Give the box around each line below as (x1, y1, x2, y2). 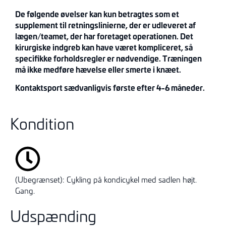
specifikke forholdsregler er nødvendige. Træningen (15, 52, 202, 64)
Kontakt (15, 82, 43, 94)
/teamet (37, 30, 67, 42)
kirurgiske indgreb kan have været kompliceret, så (15, 41, 193, 53)
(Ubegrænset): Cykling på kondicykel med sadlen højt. (15, 174, 197, 185)
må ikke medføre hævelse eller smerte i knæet (15, 63, 179, 75)
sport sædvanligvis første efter (43, 82, 156, 94)
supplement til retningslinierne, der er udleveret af (15, 19, 196, 31)
